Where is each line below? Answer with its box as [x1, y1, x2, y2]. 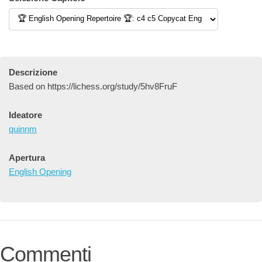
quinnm [9, 124, 37, 134]
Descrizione [9, 67, 57, 77]
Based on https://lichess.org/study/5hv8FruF [9, 81, 177, 91]
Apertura [9, 153, 45, 163]
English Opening [9, 167, 71, 177]
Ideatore [9, 110, 42, 120]
